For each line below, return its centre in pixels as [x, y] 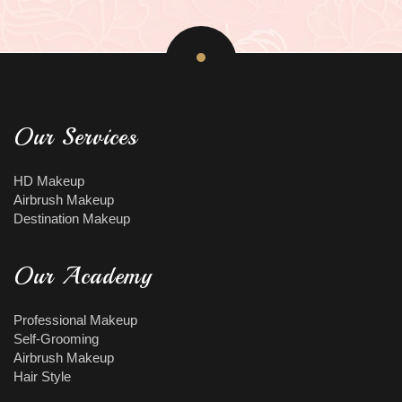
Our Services [75, 137]
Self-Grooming [56, 339]
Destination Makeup [72, 219]
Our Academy [83, 276]
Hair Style [42, 377]
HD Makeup [49, 181]
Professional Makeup [75, 320]
